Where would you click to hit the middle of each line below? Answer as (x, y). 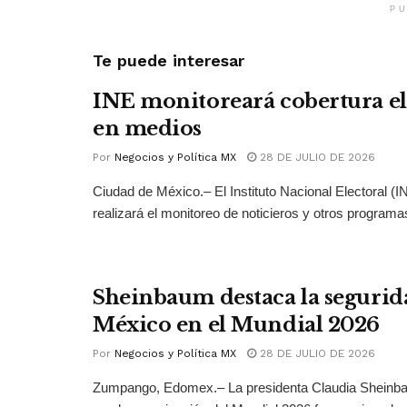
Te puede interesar (169, 61)
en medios (148, 129)
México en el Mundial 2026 (236, 325)
